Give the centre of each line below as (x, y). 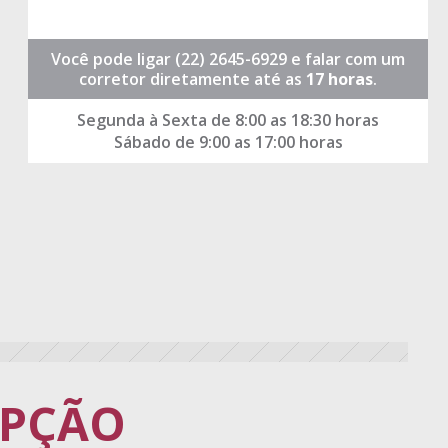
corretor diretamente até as (192, 79)
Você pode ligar (113, 59)
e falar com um (348, 59)
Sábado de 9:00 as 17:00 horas (228, 142)
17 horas (339, 79)
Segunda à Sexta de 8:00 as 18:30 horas (228, 120)
